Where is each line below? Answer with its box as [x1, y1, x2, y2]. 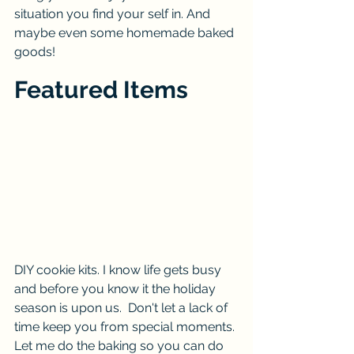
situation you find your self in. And [14, 6, 213, 21]
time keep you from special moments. [14, 318, 238, 334]
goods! [14, 44, 58, 59]
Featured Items [14, 76, 188, 104]
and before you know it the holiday [14, 281, 219, 296]
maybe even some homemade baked [14, 25, 237, 40]
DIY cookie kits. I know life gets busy [14, 262, 224, 277]
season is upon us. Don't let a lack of [14, 299, 231, 315]
